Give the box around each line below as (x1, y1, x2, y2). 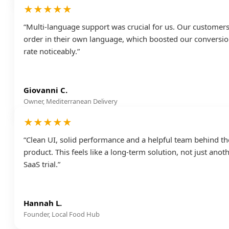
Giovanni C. (24, 84, 67, 95)
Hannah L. (24, 197, 62, 208)
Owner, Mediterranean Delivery (24, 96, 118, 106)
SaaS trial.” (24, 158, 60, 169)
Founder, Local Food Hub (24, 209, 100, 219)
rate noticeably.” (24, 45, 80, 56)
